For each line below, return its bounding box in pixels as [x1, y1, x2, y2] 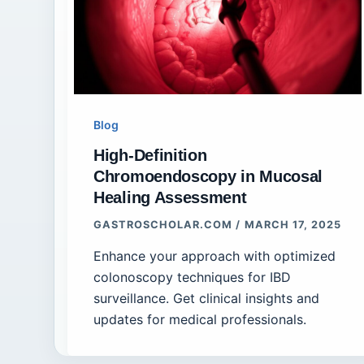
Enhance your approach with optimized [93, 247, 336, 264]
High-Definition [93, 146, 207, 165]
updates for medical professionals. [93, 310, 306, 327]
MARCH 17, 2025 [244, 219, 341, 232]
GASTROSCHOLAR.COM [93, 219, 236, 232]
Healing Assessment [93, 188, 247, 207]
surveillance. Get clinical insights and [93, 289, 319, 306]
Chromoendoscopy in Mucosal [93, 167, 323, 186]
